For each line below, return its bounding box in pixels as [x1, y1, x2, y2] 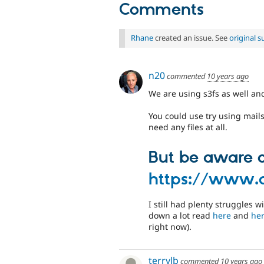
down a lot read [148, 209, 213, 221]
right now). [148, 220, 192, 232]
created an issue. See [153, 32, 229, 44]
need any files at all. [148, 121, 227, 133]
